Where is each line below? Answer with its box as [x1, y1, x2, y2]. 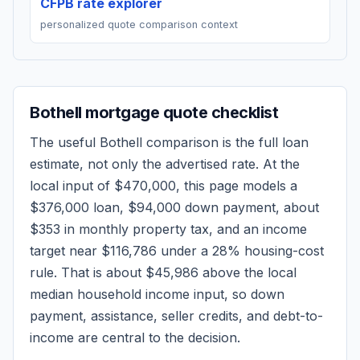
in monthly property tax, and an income [60, 221, 307, 237]
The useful [30, 134, 100, 150]
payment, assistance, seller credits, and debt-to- [30, 308, 323, 324]
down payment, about [181, 199, 319, 215]
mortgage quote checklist [81, 103, 278, 122]
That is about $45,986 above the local [61, 264, 297, 280]
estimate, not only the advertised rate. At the [30, 156, 300, 172]
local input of [30, 178, 114, 194]
